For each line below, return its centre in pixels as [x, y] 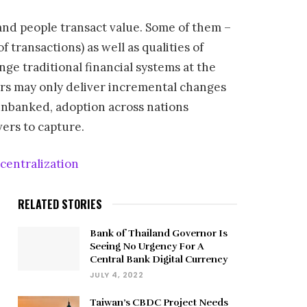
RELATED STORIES [60, 204]
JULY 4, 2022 [117, 274]
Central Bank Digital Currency [159, 259]
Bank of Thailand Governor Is [159, 233]
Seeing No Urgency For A [147, 246]
